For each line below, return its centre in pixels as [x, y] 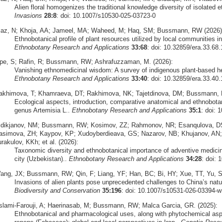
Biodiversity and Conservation [57, 190]
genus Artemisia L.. [43, 111]
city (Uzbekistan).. [41, 159]
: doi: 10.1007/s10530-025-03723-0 [106, 15]
